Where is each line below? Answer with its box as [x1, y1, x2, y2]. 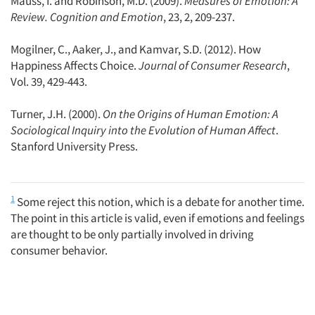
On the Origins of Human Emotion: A [103, 106, 278, 122]
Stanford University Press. [11, 139, 138, 154]
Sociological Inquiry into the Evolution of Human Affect [11, 122, 276, 138]
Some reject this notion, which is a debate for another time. [15, 194, 304, 210]
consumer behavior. [11, 243, 108, 258]
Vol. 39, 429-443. [11, 74, 87, 89]
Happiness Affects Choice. [11, 58, 139, 73]
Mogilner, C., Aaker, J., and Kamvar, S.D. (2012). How [11, 41, 261, 57]
